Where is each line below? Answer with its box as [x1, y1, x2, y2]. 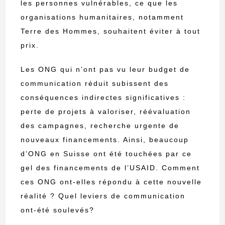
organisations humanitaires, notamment [21, 13, 184, 22]
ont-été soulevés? [21, 206, 95, 214]
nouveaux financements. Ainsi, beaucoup [21, 136, 189, 144]
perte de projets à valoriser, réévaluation [21, 107, 191, 116]
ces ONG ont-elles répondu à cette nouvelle [21, 178, 202, 186]
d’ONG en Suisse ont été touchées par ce [21, 150, 192, 158]
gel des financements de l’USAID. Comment [21, 164, 200, 172]
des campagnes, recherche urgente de [21, 122, 180, 130]
